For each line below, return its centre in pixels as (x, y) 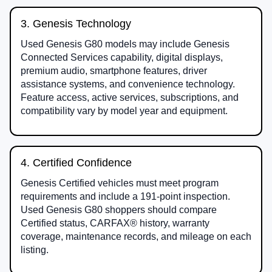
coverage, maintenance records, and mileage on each (136, 236)
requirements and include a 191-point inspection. (125, 196)
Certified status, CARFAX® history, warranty (115, 223)
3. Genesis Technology (76, 23)
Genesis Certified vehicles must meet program (120, 183)
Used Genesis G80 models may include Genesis (125, 44)
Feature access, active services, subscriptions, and (130, 97)
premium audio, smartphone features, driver (114, 70)
